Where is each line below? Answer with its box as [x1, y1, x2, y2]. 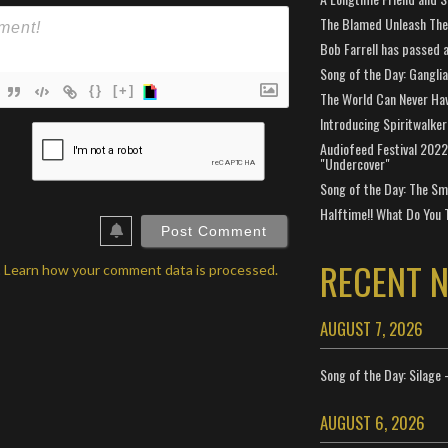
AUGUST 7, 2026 [319, 316, 423, 341]
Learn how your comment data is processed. [4, 260, 278, 278]
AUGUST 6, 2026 [319, 410, 425, 435]
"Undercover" [319, 153, 390, 174]
